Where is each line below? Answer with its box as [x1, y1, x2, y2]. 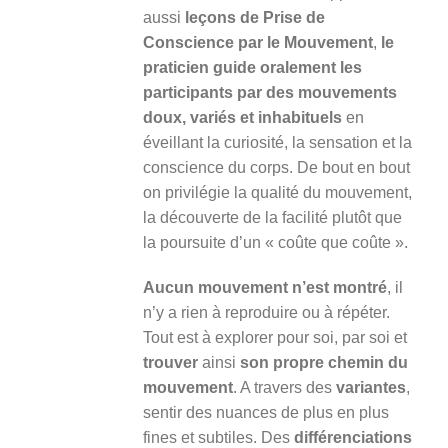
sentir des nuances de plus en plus [142, 403, 389, 421]
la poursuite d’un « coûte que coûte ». [142, 233, 408, 251]
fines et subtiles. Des [142, 428, 294, 446]
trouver [142, 353, 202, 371]
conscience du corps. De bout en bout [142, 158, 410, 176]
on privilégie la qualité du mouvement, [142, 183, 412, 201]
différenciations [293, 428, 412, 446]
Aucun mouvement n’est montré [142, 278, 387, 296]
